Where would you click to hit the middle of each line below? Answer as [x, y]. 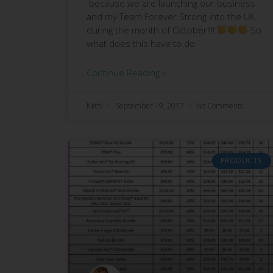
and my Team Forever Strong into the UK [171, 16]
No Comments [220, 105]
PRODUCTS [241, 160]
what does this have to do [141, 43]
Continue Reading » [126, 72]
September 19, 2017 [150, 105]
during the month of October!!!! [152, 30]
